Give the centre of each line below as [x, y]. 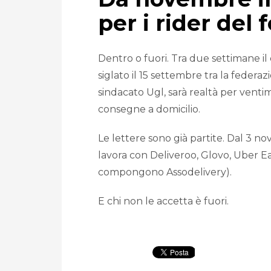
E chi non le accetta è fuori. [163, 201]
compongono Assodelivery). [165, 172]
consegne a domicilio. [149, 109]
